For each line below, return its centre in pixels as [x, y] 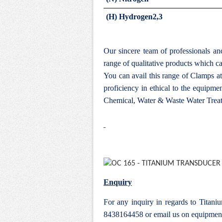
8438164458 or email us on [147, 214]
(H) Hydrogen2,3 [134, 17]
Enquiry [118, 182]
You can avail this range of [147, 76]
